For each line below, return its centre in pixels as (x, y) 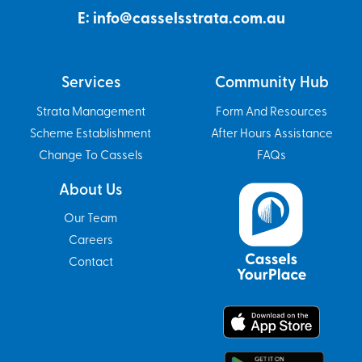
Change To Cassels (90, 156)
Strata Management (90, 112)
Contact (90, 263)
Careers (90, 241)
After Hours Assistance (271, 134)
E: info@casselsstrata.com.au (181, 19)
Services (90, 84)
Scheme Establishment (90, 134)
